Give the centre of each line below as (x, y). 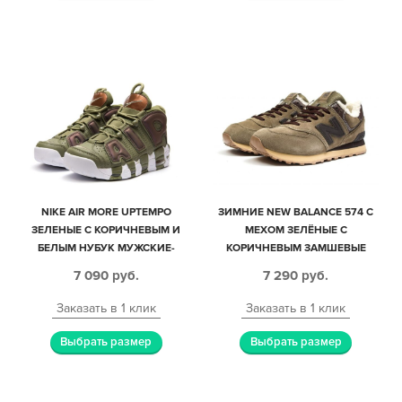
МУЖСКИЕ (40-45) (296, 267)
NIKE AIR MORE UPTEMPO (106, 213)
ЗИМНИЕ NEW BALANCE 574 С (296, 213)
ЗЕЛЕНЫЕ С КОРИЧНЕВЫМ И (106, 231)
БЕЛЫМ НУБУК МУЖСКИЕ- (106, 249)
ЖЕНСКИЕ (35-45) (106, 267)
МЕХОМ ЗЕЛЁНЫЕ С (296, 231)
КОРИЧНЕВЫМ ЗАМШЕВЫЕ (296, 249)
